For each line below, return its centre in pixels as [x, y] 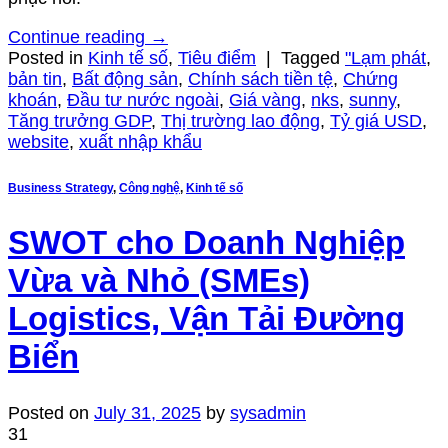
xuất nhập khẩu [140, 142]
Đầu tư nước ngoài [143, 100]
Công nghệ [149, 188]
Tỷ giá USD [376, 121]
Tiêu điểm [217, 58]
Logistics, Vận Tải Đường [206, 318]
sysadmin [268, 412]
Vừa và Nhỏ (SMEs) [159, 280]
